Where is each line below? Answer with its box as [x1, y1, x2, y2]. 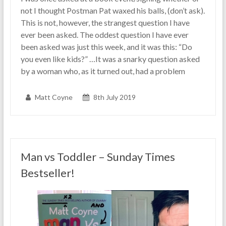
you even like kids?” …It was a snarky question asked [20, 54, 200, 64]
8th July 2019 [93, 93, 136, 102]
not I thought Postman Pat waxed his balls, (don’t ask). [20, 6, 205, 16]
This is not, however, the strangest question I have [20, 18, 190, 28]
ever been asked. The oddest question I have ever [20, 30, 189, 40]
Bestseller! [20, 166, 75, 180]
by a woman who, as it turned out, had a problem [20, 66, 185, 76]
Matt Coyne [34, 93, 73, 102]
